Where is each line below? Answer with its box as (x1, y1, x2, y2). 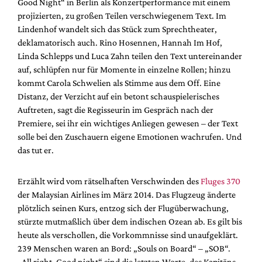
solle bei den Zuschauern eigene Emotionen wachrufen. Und (18, 131, 242, 142)
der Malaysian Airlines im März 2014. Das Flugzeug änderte (18, 189, 236, 199)
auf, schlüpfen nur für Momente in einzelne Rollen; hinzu (18, 64, 230, 74)
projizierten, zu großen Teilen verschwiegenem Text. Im (18, 10, 226, 20)
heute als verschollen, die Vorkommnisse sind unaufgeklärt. (18, 229, 238, 240)
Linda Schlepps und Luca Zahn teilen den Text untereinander (18, 50, 242, 61)
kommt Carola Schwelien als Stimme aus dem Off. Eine (18, 77, 220, 88)
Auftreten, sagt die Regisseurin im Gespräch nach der (18, 104, 213, 115)
